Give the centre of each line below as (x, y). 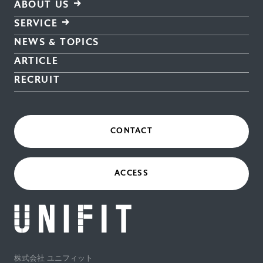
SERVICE (36, 23)
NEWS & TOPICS (57, 42)
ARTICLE (36, 60)
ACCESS (131, 173)
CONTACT (131, 131)
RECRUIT (37, 79)
